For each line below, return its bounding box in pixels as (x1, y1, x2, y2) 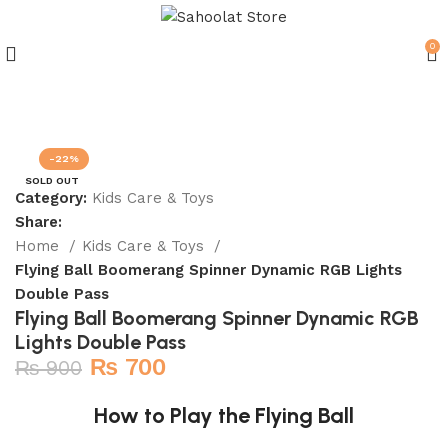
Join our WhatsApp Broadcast (111, 77, 332, 95)
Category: (15, 189, 87, 207)
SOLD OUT (25, 175, 79, 186)
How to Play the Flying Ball (94, 402, 354, 429)
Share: (15, 213, 62, 231)
